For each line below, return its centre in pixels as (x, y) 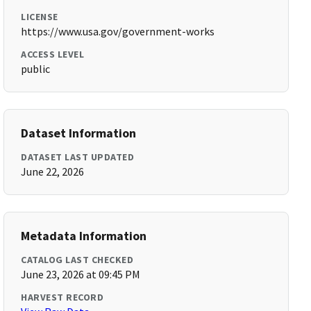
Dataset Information (79, 133)
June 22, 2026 (53, 171)
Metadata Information (84, 236)
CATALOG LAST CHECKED (77, 260)
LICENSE (40, 17)
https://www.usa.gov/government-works (118, 31)
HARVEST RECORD (62, 297)
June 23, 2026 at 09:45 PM (81, 274)
